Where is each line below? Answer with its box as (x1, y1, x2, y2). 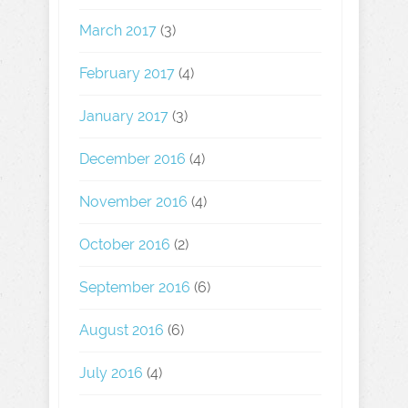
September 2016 (79, 279, 190, 296)
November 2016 (79, 193, 188, 210)
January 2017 (79, 107, 168, 125)
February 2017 (79, 65, 175, 82)
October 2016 (79, 236, 170, 253)
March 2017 (79, 22, 157, 39)
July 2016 (79, 364, 143, 382)
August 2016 (79, 321, 164, 339)
